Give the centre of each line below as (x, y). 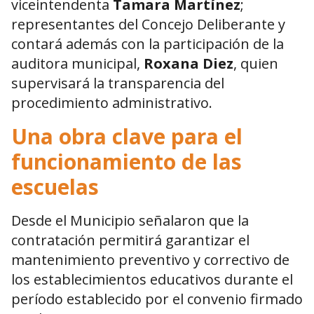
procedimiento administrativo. (112, 103)
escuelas (55, 187)
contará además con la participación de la (148, 44)
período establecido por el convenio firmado (157, 299)
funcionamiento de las (127, 162)
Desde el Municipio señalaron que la (130, 221)
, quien (256, 64)
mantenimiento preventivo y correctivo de (150, 260)
